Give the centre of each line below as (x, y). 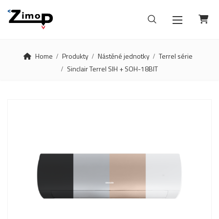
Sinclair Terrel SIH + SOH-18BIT (112, 69)
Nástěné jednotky (123, 56)
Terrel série (175, 56)
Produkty (75, 56)
